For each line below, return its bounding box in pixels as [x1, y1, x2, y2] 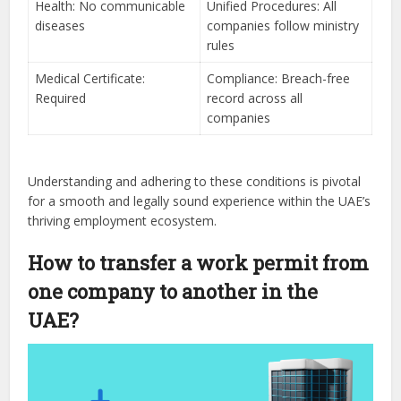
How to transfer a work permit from [28, 250, 370, 277]
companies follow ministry [207, 17, 360, 35]
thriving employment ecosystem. [28, 212, 218, 230]
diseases [35, 17, 86, 35]
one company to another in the [28, 278, 319, 305]
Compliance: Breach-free [207, 70, 351, 88]
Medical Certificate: [35, 70, 146, 88]
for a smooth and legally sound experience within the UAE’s [28, 192, 371, 210]
